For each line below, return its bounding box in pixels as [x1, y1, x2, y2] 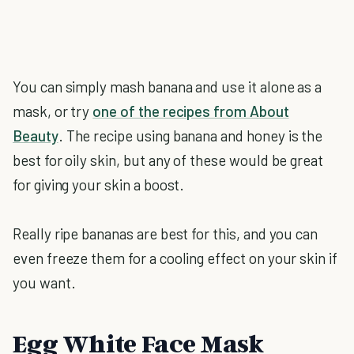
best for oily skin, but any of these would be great [13, 151, 324, 169]
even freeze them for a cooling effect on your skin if [13, 249, 337, 267]
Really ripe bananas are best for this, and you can [13, 224, 318, 243]
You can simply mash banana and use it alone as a [13, 77, 322, 96]
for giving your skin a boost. [13, 175, 185, 194]
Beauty [13, 126, 58, 145]
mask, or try [13, 102, 93, 120]
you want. [13, 273, 76, 292]
